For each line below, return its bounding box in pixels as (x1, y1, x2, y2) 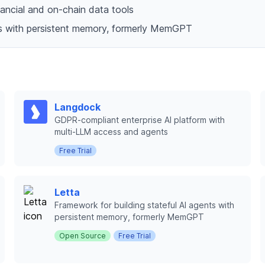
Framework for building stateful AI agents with (54, 200, 234, 210)
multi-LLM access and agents (54, 127, 168, 137)
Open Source (59, 231, 106, 240)
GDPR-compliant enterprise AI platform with (54, 115, 225, 125)
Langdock (54, 101, 101, 113)
